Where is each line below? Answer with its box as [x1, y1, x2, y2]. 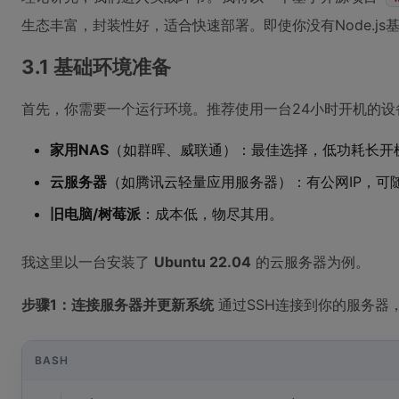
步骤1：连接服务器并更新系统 [21, 296, 214, 313]
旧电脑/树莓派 [50, 205, 141, 223]
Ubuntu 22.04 [154, 253, 251, 271]
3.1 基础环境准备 [21, 55, 171, 78]
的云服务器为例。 [251, 253, 370, 271]
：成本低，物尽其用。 [141, 205, 283, 223]
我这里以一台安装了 [21, 253, 154, 271]
